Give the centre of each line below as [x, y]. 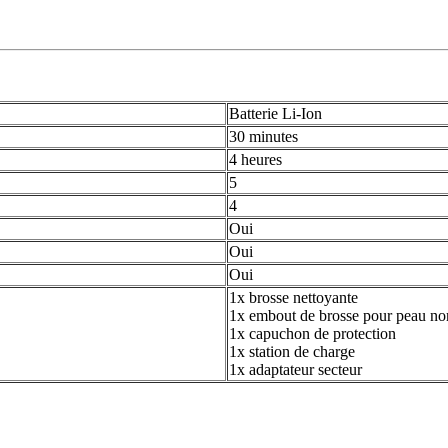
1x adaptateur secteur [295, 370]
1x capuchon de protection [312, 334]
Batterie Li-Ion [275, 114]
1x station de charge [292, 352]
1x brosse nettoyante [293, 298]
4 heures [255, 160]
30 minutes [263, 137]
